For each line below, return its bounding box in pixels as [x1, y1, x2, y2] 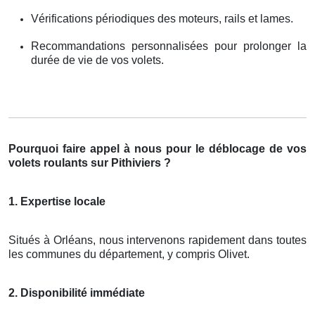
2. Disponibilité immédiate [8, 286, 145, 299]
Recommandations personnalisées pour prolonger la [31, 39, 307, 52]
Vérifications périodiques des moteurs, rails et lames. [31, 12, 293, 25]
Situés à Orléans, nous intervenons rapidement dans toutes [8, 233, 307, 246]
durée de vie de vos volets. [31, 53, 164, 66]
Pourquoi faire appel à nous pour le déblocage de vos [8, 142, 307, 155]
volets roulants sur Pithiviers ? [8, 156, 171, 169]
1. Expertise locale [8, 195, 105, 207]
